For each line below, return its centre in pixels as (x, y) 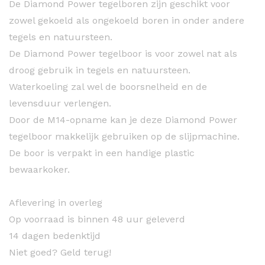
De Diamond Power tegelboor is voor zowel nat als (123, 53)
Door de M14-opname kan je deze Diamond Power (123, 119)
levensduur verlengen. (60, 103)
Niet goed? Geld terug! (60, 252)
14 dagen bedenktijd (55, 235)
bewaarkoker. (39, 169)
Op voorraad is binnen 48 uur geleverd (97, 219)
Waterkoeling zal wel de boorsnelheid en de (108, 86)
